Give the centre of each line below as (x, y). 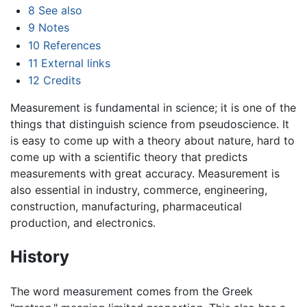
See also (60, 10)
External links (75, 63)
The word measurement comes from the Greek (132, 291)
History (40, 257)
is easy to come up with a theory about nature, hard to (152, 141)
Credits (62, 81)
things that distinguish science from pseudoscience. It (150, 124)
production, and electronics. (83, 223)
